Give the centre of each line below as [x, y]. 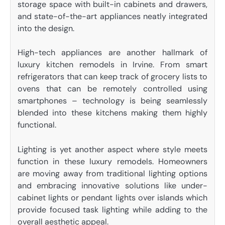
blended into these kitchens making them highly [113, 113]
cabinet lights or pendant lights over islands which [113, 197]
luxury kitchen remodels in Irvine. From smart [113, 65]
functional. [37, 125]
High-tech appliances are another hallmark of [113, 53]
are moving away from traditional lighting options [113, 173]
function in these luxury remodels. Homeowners [113, 161]
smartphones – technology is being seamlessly [113, 101]
